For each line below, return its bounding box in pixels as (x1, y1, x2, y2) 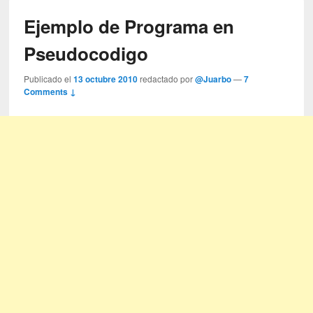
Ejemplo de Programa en (24, 13, 235, 40)
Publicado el (24, 73, 74, 85)
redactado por (140, 73, 196, 85)
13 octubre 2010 (73, 73, 138, 86)
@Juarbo (195, 73, 232, 86)
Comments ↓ (24, 85, 77, 99)
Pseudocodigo (24, 41, 149, 67)
